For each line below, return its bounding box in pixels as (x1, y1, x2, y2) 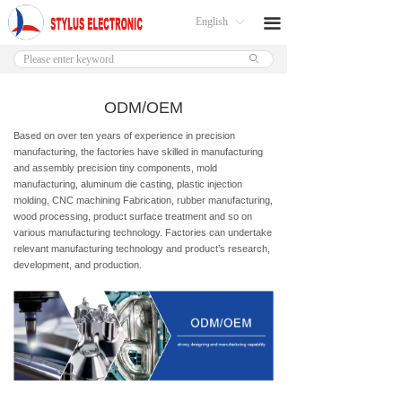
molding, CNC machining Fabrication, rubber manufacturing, (13, 195, 273, 205)
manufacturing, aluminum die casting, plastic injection (13, 179, 242, 189)
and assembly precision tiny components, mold (13, 162, 217, 173)
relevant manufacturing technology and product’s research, (13, 243, 270, 254)
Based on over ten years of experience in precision (13, 130, 235, 141)
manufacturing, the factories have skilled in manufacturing (13, 146, 263, 157)
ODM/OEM (104, 99, 183, 117)
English (196, 15, 228, 28)
